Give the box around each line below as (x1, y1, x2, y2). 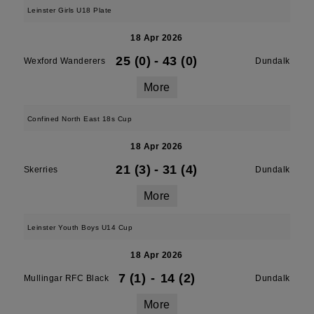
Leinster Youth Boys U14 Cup (27, 224, 133, 231)
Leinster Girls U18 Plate (27, 6, 112, 14)
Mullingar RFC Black (23, 273, 109, 283)
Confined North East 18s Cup (27, 115, 132, 123)
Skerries (23, 165, 58, 175)
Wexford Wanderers (23, 56, 106, 66)
